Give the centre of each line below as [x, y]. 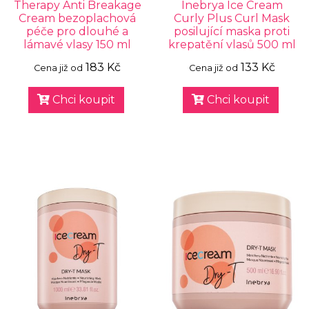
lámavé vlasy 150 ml [77, 44]
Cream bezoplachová [77, 18]
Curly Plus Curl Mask [232, 18]
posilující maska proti [232, 31]
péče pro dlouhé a [77, 31]
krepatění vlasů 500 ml [232, 44]
